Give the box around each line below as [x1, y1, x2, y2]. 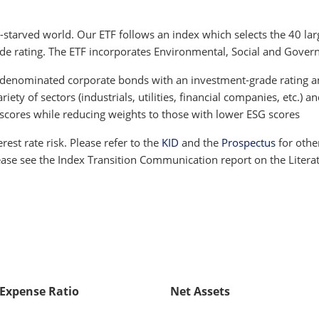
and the [182, 135, 221, 150]
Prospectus [221, 135, 276, 150]
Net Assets [170, 283, 230, 299]
